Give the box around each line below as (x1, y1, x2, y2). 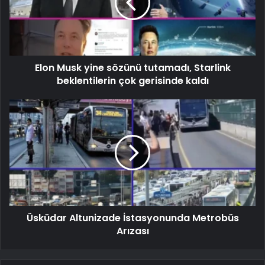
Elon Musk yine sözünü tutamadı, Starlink (34, 60, 231, 75)
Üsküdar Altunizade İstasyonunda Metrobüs (26, 211, 239, 225)
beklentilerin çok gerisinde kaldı (56, 73, 209, 88)
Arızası (116, 224, 149, 238)
